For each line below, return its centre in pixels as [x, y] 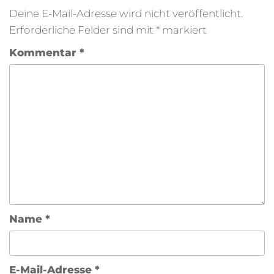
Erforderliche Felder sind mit [83, 30]
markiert [183, 30]
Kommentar [44, 53]
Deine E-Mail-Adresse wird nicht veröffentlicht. [126, 13]
